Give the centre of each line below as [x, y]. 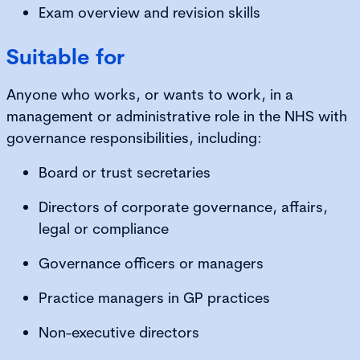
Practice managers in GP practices [156, 297]
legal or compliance [106, 228]
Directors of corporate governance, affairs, [183, 207]
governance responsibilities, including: [136, 137]
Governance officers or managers [153, 263]
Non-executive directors [121, 332]
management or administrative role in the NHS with [177, 116]
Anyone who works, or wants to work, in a [150, 94]
